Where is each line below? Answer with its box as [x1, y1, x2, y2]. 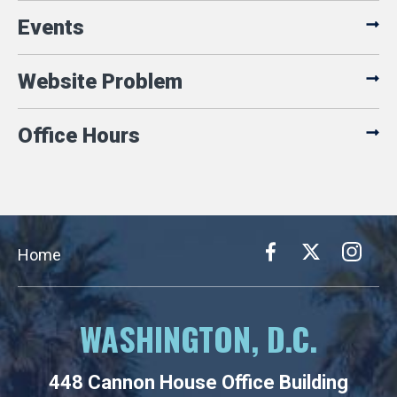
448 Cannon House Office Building [49, 371, 348, 394]
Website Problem [18, 69, 183, 95]
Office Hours [18, 123, 140, 149]
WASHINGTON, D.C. [80, 315, 317, 362]
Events [18, 15, 84, 41]
